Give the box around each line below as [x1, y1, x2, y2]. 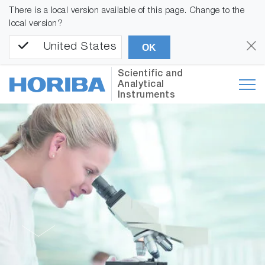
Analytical [117, 80, 164, 91]
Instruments [117, 91, 176, 101]
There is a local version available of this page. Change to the [9, 7, 244, 15]
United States [43, 41, 117, 53]
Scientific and [117, 70, 183, 80]
